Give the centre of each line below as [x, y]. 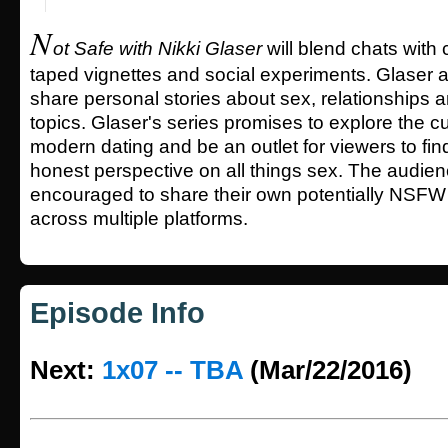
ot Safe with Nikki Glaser [157, 48]
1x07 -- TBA [172, 370]
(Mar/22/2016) [327, 370]
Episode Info [117, 313]
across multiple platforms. [139, 218]
